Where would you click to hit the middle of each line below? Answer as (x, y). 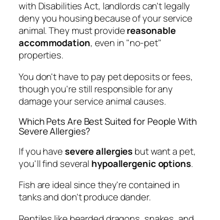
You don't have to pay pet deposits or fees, (106, 76)
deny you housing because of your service (106, 18)
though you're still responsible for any (96, 89)
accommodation (55, 43)
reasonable (151, 31)
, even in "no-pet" (126, 43)
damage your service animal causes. (92, 101)
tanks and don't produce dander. (85, 197)
